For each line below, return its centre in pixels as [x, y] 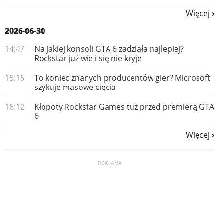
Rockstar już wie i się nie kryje [88, 58]
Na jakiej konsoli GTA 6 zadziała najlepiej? [109, 49]
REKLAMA [109, 163]
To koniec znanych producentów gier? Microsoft [122, 78]
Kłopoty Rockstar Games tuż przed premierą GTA [124, 107]
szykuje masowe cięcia [75, 87]
